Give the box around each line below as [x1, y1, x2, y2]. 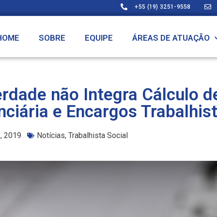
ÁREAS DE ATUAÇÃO [132, 33, 210, 43]
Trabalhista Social [68, 131, 128, 140]
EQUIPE [85, 33, 113, 43]
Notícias [37, 131, 65, 140]
